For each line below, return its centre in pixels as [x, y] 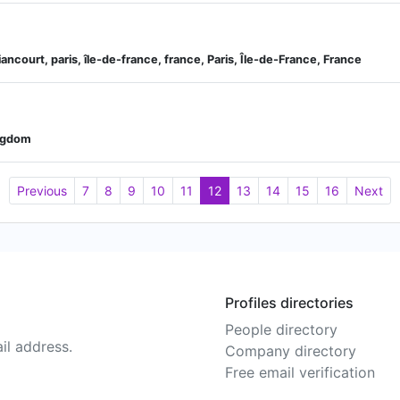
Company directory [291, 351]
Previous [42, 191]
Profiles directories [289, 303]
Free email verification [300, 372]
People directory [281, 329]
